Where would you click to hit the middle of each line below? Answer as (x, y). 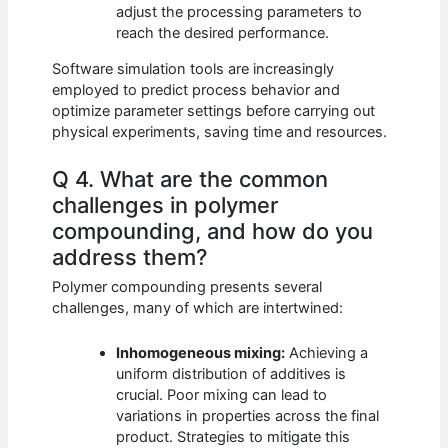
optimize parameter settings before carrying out (214, 110)
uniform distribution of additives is (231, 373)
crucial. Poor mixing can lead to (222, 394)
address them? (130, 257)
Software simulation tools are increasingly (193, 68)
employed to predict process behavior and (196, 89)
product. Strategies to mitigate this (233, 436)
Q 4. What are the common (190, 179)
